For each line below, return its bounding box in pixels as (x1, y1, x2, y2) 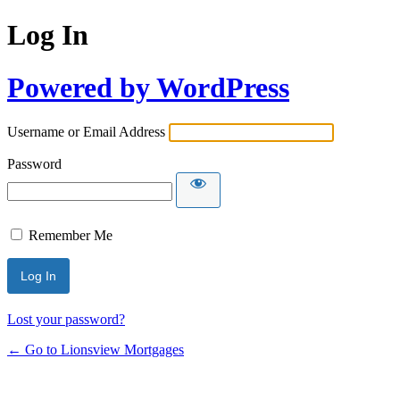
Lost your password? (7, 312, 125, 328)
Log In (7, 19, 88, 52)
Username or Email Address (7, 124, 165, 140)
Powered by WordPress (7, 71, 289, 104)
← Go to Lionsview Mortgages (7, 342, 184, 358)
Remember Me (29, 228, 112, 244)
